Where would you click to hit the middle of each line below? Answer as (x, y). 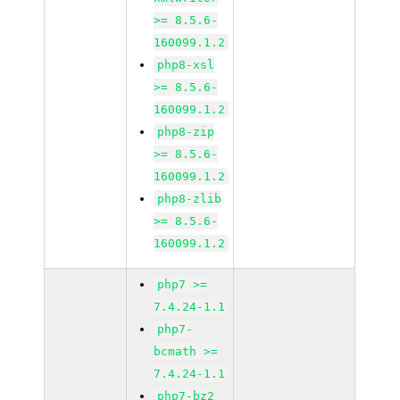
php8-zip (186, 132)
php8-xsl (186, 65)
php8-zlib (190, 199)
